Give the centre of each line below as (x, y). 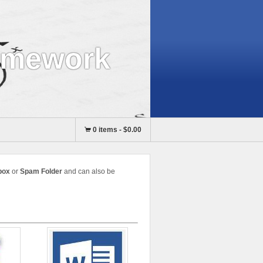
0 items (105, 130)
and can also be (88, 171)
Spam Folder (41, 171)
